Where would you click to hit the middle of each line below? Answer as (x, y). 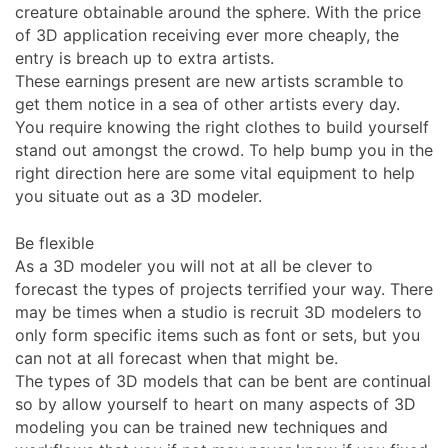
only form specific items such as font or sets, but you (217, 334)
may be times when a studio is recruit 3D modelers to (218, 311)
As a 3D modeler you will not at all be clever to (194, 265)
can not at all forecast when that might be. (176, 357)
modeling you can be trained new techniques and (201, 426)
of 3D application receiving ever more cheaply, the (207, 34)
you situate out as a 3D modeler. (138, 195)
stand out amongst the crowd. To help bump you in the (224, 149)
